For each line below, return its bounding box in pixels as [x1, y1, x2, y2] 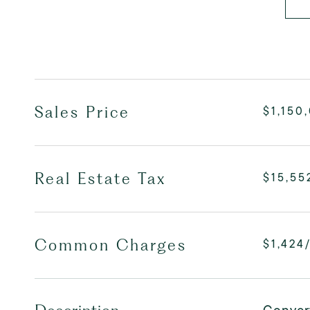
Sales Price [35, 103, 130, 121]
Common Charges [35, 236, 187, 254]
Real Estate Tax [35, 170, 166, 188]
